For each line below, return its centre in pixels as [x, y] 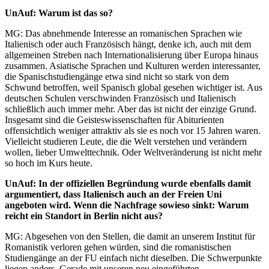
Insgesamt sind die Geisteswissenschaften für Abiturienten [114, 119]
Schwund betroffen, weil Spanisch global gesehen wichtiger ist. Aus [134, 87]
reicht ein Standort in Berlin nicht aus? [84, 216]
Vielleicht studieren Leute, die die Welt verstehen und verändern [126, 141]
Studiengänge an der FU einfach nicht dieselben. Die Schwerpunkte [133, 258]
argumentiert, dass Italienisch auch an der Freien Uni [113, 194]
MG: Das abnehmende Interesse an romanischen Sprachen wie [123, 33]
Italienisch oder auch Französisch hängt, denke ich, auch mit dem [128, 44]
